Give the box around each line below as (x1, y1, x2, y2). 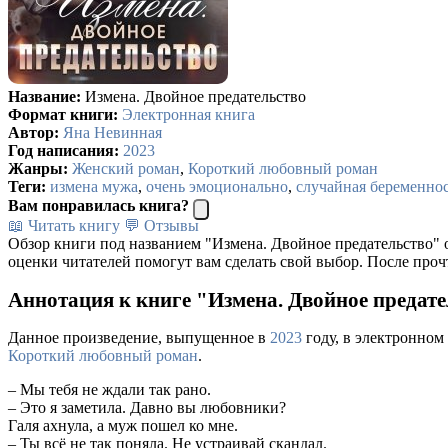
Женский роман (72, 159, 180, 177)
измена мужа (50, 177, 138, 195)
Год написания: (8, 141, 119, 159)
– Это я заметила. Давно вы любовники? (8, 399, 286, 417)
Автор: (8, 123, 59, 141)
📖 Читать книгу (8, 216, 120, 234)
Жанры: (8, 159, 68, 177)
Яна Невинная (63, 123, 162, 141)
